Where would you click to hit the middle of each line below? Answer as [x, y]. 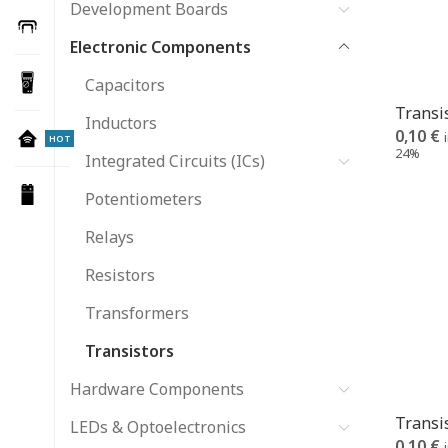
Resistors [120, 275]
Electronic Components [160, 47]
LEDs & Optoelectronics [158, 427]
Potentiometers [143, 199]
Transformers [137, 313]
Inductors [121, 123]
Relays [109, 237]
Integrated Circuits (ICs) [175, 161]
